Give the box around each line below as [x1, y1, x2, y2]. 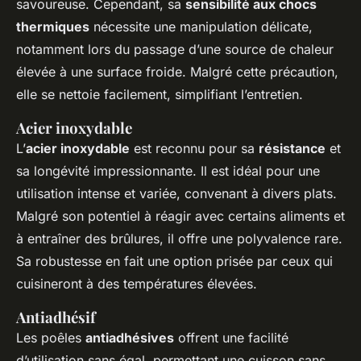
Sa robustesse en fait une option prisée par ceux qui [16, 253, 333, 270]
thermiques [16, 19, 89, 35]
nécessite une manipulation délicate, [89, 19, 313, 35]
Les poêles [16, 330, 85, 346]
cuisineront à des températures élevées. [16, 276, 257, 293]
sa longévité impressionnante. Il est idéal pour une [16, 163, 320, 180]
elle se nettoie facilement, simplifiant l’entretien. [16, 86, 303, 103]
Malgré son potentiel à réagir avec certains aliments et [16, 208, 345, 225]
